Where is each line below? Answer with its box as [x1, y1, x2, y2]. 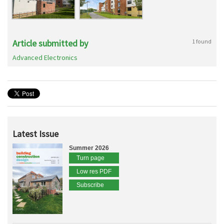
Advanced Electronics [12, 53, 77, 62]
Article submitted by [12, 37, 88, 49]
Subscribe [76, 181, 104, 188]
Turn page [76, 154, 104, 161]
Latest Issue [12, 128, 58, 139]
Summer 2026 [69, 144, 109, 151]
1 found [192, 37, 211, 45]
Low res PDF [76, 168, 111, 175]
